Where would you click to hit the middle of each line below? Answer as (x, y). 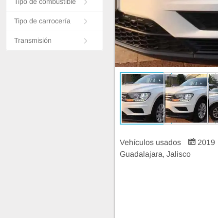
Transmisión (33, 41)
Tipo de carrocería (42, 21)
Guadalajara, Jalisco (155, 154)
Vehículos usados (151, 142)
